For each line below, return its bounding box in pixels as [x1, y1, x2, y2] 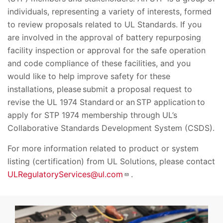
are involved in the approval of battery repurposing [7, 32, 201, 42]
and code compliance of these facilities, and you [7, 58, 191, 68]
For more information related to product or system [7, 143, 199, 153]
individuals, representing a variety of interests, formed [7, 6, 212, 16]
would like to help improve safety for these [7, 71, 170, 81]
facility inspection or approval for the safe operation [7, 45, 206, 55]
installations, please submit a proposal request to [7, 84, 192, 94]
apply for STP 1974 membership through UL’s [7, 110, 177, 120]
